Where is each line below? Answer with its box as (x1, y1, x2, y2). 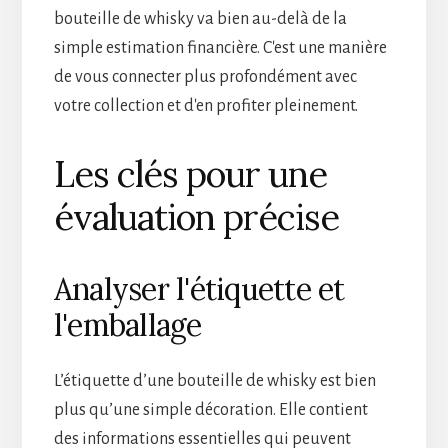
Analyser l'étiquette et (53, 269, 345, 308)
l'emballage (53, 305, 202, 344)
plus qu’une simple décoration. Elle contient (53, 400, 368, 419)
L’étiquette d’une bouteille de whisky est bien (53, 371, 376, 390)
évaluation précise (53, 193, 339, 240)
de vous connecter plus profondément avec (53, 67, 357, 86)
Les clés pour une (53, 150, 327, 197)
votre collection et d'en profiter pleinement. (53, 96, 358, 115)
